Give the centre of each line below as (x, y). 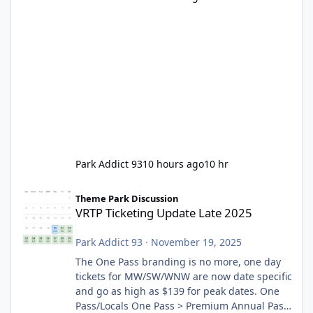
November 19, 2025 (196, 242)
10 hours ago (173, 163)
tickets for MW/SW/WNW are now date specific (183, 276)
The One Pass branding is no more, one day (178, 261)
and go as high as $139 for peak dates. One (167, 291)
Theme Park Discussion (126, 198)
